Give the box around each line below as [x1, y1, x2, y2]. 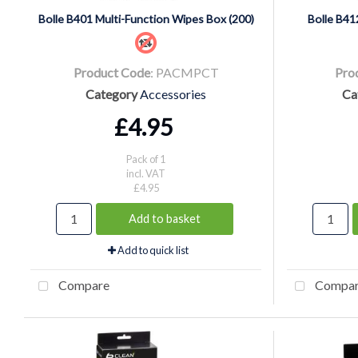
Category [86, 86, 137, 101]
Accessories [140, 86, 206, 101]
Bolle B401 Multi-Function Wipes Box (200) [38, 11, 254, 26]
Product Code [73, 64, 150, 80]
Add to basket [129, 211, 201, 225]
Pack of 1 [126, 152, 165, 165]
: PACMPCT [149, 64, 219, 80]
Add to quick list [115, 243, 189, 257]
